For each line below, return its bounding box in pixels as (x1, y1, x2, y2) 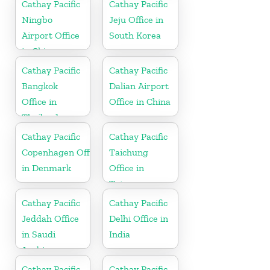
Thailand (22, 111, 58, 123)
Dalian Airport (109, 80, 169, 92)
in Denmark (22, 162, 71, 174)
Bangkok (22, 80, 58, 92)
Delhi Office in (109, 212, 169, 224)
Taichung (109, 146, 149, 158)
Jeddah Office (22, 212, 79, 224)
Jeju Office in (109, 13, 164, 25)
